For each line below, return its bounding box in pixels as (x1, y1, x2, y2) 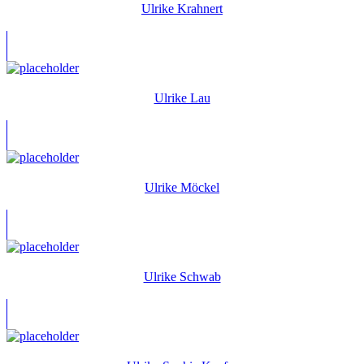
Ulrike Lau (154, 90, 210, 105)
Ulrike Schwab (143, 269, 221, 284)
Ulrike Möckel (145, 180, 219, 194)
